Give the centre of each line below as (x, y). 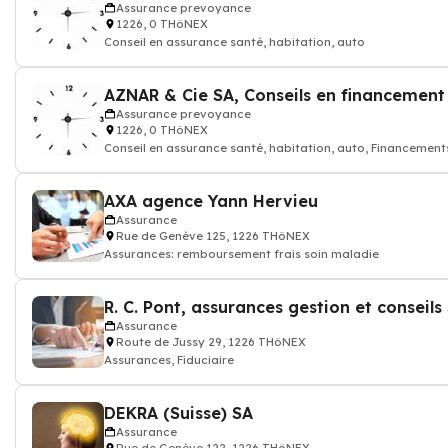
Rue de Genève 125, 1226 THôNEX (213, 236)
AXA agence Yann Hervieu (211, 201)
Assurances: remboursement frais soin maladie (241, 254)
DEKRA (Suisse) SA (178, 413)
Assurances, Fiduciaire (169, 360)
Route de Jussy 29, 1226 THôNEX (211, 342)
